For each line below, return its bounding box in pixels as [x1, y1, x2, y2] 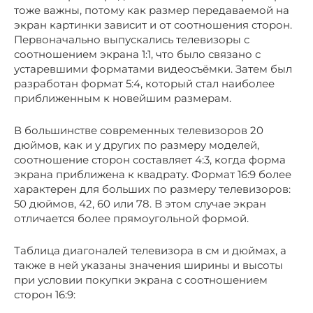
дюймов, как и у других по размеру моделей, [14, 138, 259, 152]
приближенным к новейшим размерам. [14, 91, 231, 105]
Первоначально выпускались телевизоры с [14, 32, 249, 46]
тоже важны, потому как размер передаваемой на [14, 3, 289, 17]
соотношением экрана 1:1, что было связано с [14, 47, 261, 61]
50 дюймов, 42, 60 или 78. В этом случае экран [14, 196, 266, 210]
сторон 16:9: [14, 287, 75, 301]
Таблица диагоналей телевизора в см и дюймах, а [14, 243, 286, 257]
